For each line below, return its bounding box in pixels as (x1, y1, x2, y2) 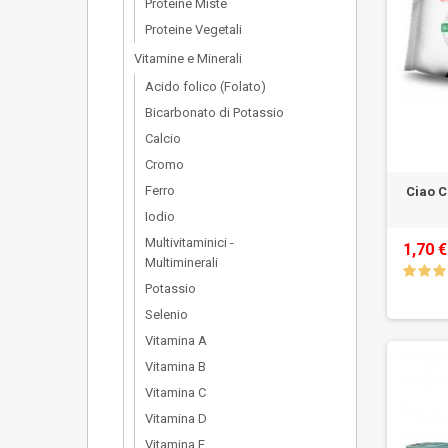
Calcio (145, 131, 181, 146)
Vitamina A (145, 333, 207, 348)
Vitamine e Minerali (134, 51, 242, 66)
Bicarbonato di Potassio (145, 105, 284, 120)
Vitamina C (145, 385, 206, 400)
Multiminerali (145, 255, 218, 270)
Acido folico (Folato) (145, 79, 266, 94)
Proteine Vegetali (145, 22, 242, 37)
